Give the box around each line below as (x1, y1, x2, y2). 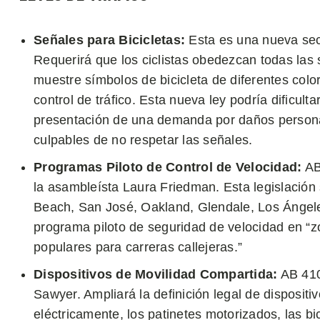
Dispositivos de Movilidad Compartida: (34, 267, 278, 281)
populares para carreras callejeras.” (34, 240, 242, 254)
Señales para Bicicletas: (34, 33, 185, 47)
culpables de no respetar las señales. (34, 133, 253, 147)
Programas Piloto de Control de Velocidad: (34, 160, 302, 174)
